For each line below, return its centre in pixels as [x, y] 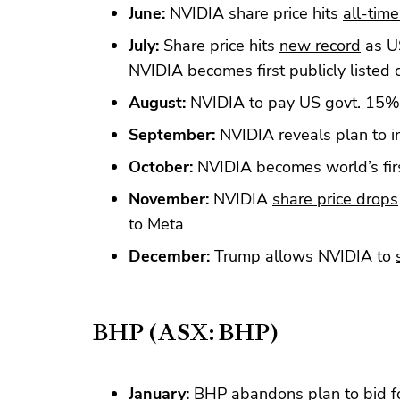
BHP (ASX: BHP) [186, 332]
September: [172, 134]
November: [169, 199]
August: [157, 102]
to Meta [156, 224]
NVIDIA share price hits [254, 13]
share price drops [335, 199]
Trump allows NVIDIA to [303, 256]
